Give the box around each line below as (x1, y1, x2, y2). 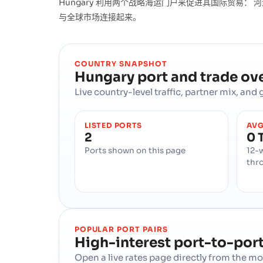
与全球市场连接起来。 (59, 11, 141, 22)
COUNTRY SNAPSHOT (74, 59, 168, 69)
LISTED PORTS (84, 121, 142, 131)
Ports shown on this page (84, 146, 186, 156)
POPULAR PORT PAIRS (74, 224, 168, 234)
